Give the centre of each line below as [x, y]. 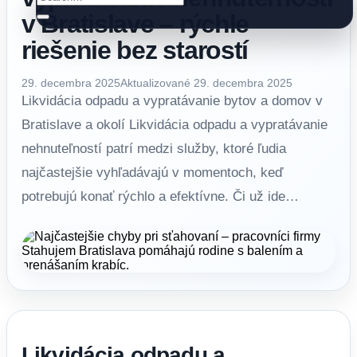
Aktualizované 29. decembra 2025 [206, 83]
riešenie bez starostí [135, 50]
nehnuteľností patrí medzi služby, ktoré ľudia [154, 149]
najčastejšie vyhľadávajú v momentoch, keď [152, 173]
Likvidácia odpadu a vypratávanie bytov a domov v [172, 101]
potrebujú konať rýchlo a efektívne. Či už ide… [160, 196]
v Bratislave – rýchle [135, 24]
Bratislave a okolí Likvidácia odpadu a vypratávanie [175, 125]
